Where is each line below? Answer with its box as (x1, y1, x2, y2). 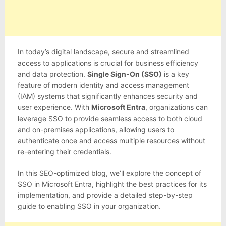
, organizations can (145, 103, 208, 111)
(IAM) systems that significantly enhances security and (17, 92, 198, 100)
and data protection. (17, 70, 87, 78)
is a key (161, 70, 189, 78)
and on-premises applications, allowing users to (17, 125, 174, 134)
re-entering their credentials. (17, 147, 111, 156)
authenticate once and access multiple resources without (17, 136, 205, 145)
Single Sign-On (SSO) (87, 70, 162, 78)
